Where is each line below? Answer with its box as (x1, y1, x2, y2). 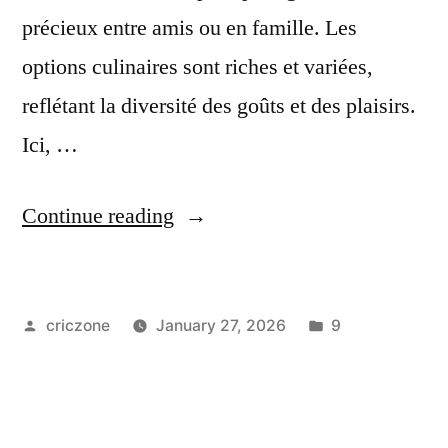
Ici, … (22, 130, 78, 159)
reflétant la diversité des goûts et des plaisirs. (22, 91, 416, 120)
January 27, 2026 (155, 315, 286, 335)
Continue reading (22, 201, 174, 230)
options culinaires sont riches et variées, (22, 52, 373, 81)
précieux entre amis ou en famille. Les (22, 13, 357, 42)
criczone (45, 315, 110, 335)
